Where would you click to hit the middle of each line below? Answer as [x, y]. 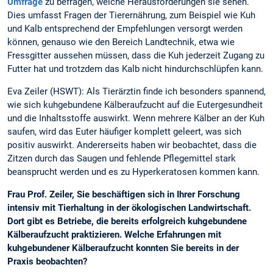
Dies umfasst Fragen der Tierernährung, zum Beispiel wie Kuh [131, 16]
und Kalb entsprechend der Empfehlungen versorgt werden [125, 29]
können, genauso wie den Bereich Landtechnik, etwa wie [121, 42]
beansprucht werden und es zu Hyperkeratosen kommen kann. [133, 172]
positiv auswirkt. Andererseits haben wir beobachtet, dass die [132, 145]
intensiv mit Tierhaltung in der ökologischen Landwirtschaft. [129, 208]
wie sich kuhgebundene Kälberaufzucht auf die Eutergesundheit [135, 105]
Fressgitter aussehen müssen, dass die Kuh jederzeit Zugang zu [136, 56]
